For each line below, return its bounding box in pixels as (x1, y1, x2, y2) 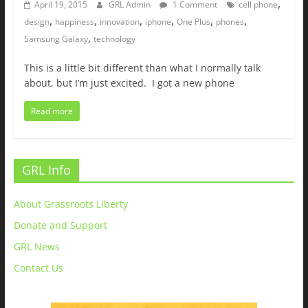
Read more (30, 104, 73, 117)
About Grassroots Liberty (13, 197, 128, 210)
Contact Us (13, 261, 63, 274)
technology (93, 32, 135, 45)
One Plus (176, 15, 210, 27)
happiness (54, 15, 94, 27)
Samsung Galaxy (23, 32, 88, 45)
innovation (99, 15, 140, 27)
